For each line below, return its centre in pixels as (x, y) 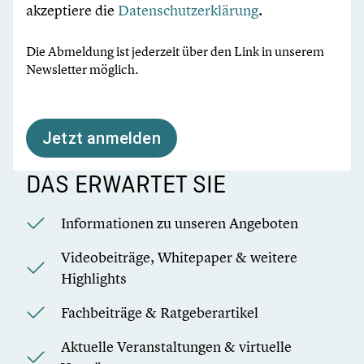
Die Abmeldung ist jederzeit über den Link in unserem (175, 51)
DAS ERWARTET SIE (126, 183)
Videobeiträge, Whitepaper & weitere (179, 257)
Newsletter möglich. (82, 69)
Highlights (94, 278)
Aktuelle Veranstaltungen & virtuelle (176, 346)
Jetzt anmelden (102, 138)
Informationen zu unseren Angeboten (180, 223)
